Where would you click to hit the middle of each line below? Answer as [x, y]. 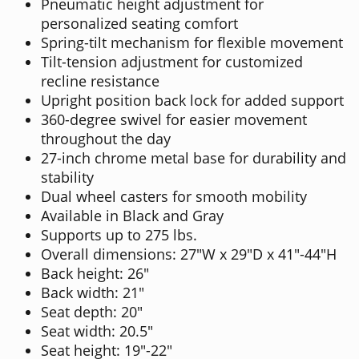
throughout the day [106, 138]
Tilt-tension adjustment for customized [172, 61]
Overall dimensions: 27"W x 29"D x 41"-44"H [189, 254]
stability [67, 177]
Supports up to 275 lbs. [119, 234]
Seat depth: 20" [92, 311]
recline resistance [100, 81]
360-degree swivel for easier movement [174, 119]
